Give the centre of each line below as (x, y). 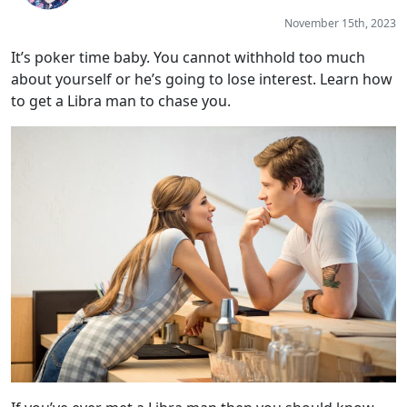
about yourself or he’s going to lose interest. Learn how (202, 79)
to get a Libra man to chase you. (121, 100)
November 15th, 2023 (340, 23)
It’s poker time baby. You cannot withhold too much (188, 57)
